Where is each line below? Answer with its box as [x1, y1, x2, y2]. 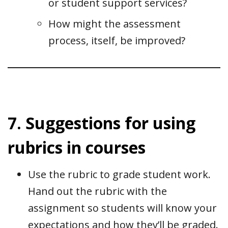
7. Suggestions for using [8, 111, 195, 134]
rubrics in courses [8, 136, 146, 158]
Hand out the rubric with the [28, 184, 167, 198]
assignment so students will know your [28, 201, 217, 215]
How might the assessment [48, 16, 181, 31]
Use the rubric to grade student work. [28, 167, 211, 181]
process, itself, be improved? [48, 33, 185, 47]
